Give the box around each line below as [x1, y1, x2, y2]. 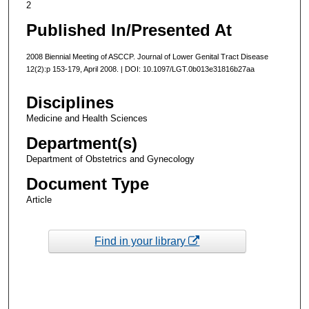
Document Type [26, 175, 149, 194]
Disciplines [26, 93, 114, 112]
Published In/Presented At [26, 20, 232, 39]
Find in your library [94, 235, 189, 247]
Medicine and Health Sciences [26, 113, 148, 124]
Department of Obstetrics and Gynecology [26, 154, 195, 165]
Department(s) [26, 134, 137, 153]
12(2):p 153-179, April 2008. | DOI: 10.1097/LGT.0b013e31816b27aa [26, 64, 255, 73]
